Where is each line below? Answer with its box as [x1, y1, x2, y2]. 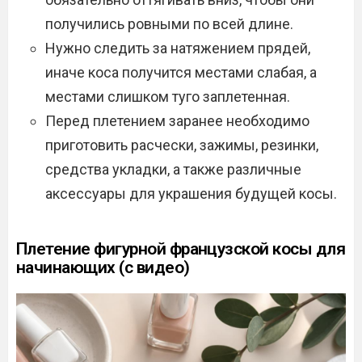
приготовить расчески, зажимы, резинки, [45, 136, 318, 154]
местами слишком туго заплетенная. [45, 87, 290, 105]
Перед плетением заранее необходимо [45, 112, 309, 129]
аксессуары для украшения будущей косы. [45, 184, 337, 202]
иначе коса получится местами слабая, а [45, 63, 317, 81]
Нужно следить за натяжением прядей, [45, 39, 310, 57]
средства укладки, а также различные [45, 160, 301, 178]
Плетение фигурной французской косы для [16, 238, 346, 259]
